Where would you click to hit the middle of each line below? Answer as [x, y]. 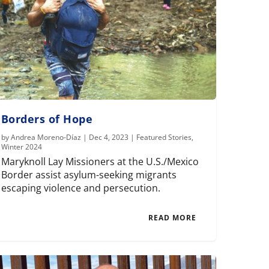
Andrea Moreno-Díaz [46, 138]
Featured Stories [164, 138]
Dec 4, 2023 [108, 138]
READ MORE [172, 218]
